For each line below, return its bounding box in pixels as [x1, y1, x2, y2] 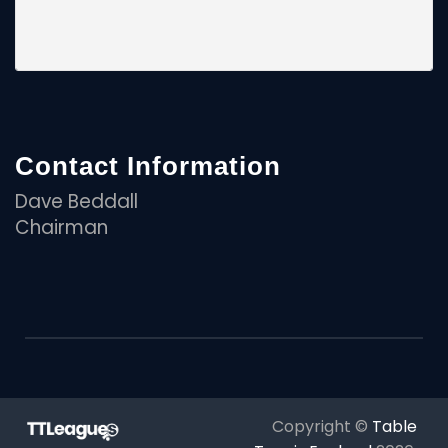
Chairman [15, 213, 108, 241]
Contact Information [15, 151, 281, 180]
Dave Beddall [15, 187, 138, 215]
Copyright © [272, 414, 368, 438]
